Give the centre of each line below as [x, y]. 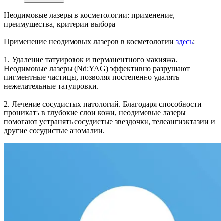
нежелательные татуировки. [51, 86]
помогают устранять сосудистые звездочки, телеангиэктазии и [110, 122]
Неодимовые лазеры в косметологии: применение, [89, 15]
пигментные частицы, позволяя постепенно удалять [92, 77]
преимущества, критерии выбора [60, 24]
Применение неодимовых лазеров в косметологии [90, 42]
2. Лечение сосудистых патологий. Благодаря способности [103, 104]
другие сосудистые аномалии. [54, 131]
